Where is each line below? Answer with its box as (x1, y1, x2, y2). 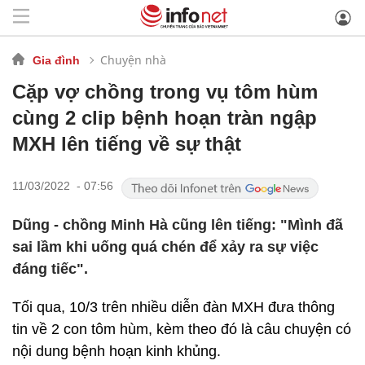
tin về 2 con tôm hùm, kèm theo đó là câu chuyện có (12, 321, 351, 337)
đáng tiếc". (12, 261, 88, 277)
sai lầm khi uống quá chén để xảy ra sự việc (12, 239, 319, 255)
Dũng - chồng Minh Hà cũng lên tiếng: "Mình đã (12, 217, 343, 233)
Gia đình (33, 53, 80, 67)
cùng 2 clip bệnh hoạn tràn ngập (12, 107, 317, 129)
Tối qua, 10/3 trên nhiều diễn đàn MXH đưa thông (12, 299, 335, 315)
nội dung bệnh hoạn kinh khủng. (12, 343, 221, 359)
